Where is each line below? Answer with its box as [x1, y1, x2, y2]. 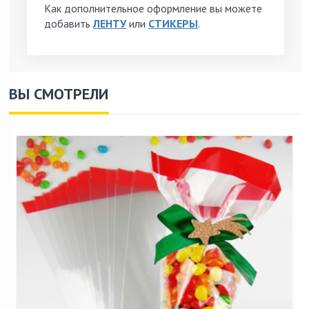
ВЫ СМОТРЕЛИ [9, 83, 108, 103]
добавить [44, 16, 93, 30]
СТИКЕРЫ [148, 16, 198, 30]
